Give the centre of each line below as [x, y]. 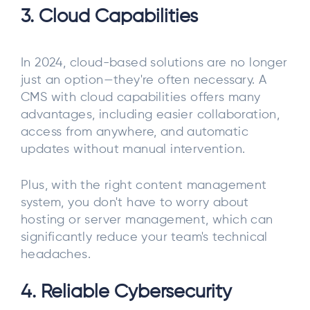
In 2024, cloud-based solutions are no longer [154, 63]
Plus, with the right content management [144, 185]
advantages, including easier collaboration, [151, 115]
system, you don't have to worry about [135, 202]
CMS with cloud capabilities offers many [141, 98]
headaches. [56, 254]
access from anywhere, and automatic [135, 133]
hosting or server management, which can [147, 220]
